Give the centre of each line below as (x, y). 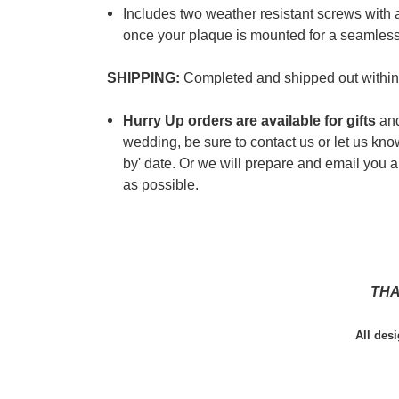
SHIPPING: (145, 77)
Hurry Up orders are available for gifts (250, 120)
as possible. (163, 184)
